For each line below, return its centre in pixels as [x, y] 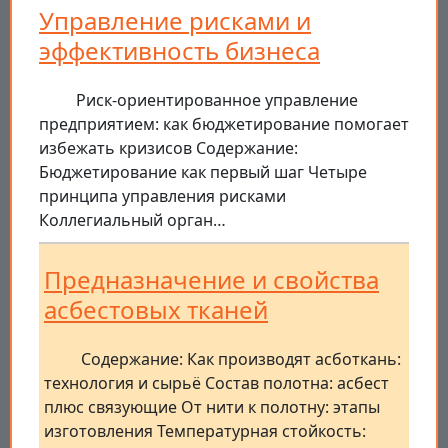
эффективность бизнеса [179, 51]
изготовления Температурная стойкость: [205, 431]
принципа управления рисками [162, 196]
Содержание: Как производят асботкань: [241, 359]
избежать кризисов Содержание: [168, 148]
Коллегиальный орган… [132, 220]
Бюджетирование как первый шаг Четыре [203, 172]
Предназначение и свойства [211, 280]
